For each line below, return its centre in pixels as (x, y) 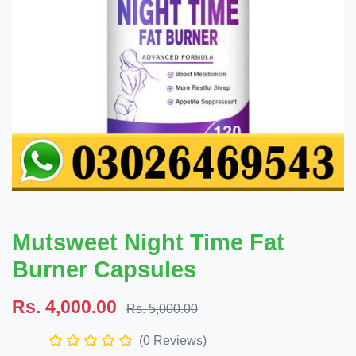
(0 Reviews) (173, 341)
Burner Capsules (104, 269)
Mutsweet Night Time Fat (148, 242)
